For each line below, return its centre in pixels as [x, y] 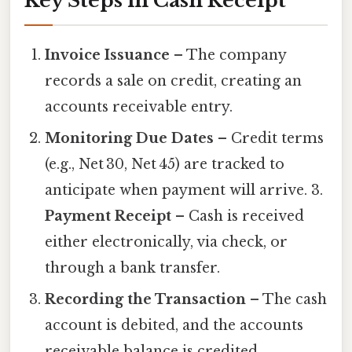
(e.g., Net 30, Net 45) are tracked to [165, 164]
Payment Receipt [108, 216]
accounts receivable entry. [139, 106]
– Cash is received [238, 216]
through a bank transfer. [133, 268]
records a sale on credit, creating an [174, 81]
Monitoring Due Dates [130, 138]
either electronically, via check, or [167, 242]
